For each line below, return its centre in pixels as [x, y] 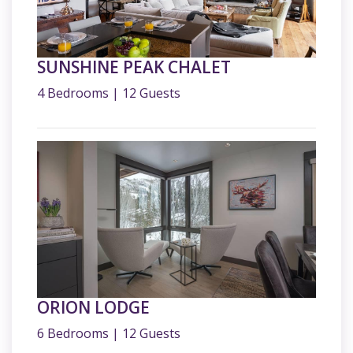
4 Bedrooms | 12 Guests [109, 93]
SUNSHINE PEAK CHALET [134, 67]
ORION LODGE [93, 307]
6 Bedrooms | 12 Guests [109, 333]
